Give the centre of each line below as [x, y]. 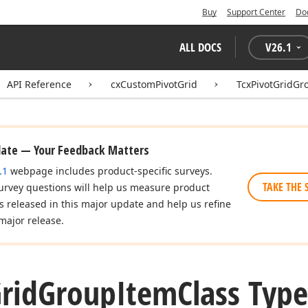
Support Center [256, 12]
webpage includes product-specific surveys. [110, 171]
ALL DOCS [200, 47]
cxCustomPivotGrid [154, 84]
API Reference [39, 84]
